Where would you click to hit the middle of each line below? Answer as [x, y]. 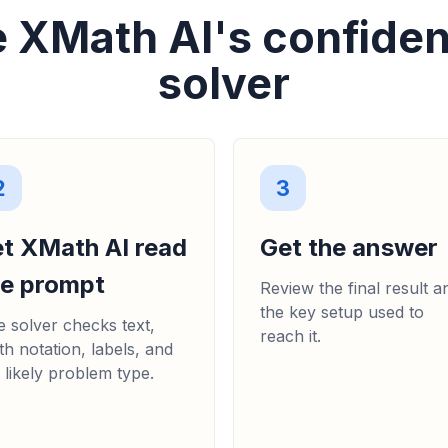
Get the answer [349, 248]
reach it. [290, 336]
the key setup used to [342, 312]
